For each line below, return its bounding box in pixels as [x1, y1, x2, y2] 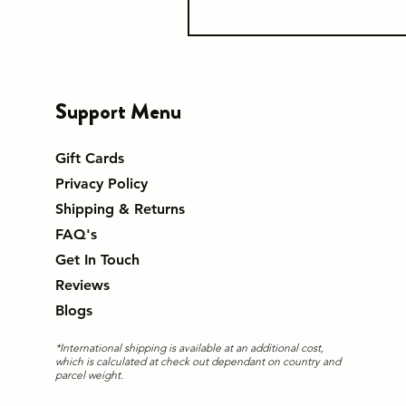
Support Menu [54, 96, 181, 128]
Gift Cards [54, 150, 124, 168]
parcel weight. [54, 368, 126, 382]
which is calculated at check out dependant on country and [54, 354, 341, 369]
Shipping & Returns [54, 200, 185, 218]
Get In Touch [54, 251, 140, 269]
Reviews [54, 276, 110, 295]
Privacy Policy [54, 175, 148, 193]
